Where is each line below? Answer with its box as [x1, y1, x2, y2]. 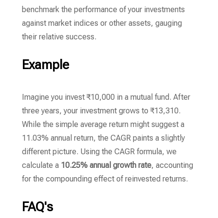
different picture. [21, 147, 78, 156]
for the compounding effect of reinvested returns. [21, 174, 188, 183]
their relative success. [21, 32, 96, 41]
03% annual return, [32, 133, 96, 143]
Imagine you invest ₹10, [21, 92, 102, 102]
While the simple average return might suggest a [21, 120, 184, 129]
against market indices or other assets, [21, 18, 153, 28]
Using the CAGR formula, [78, 147, 164, 156]
